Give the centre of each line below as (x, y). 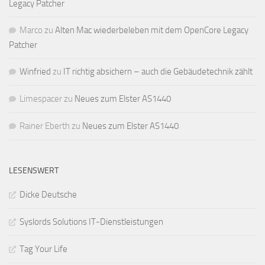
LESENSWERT (34, 171)
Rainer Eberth (45, 126)
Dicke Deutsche (48, 195)
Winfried (35, 72)
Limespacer (41, 99)
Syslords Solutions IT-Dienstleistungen (91, 222)
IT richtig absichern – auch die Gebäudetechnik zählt (158, 72)
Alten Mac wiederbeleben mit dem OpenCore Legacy (152, 30)
